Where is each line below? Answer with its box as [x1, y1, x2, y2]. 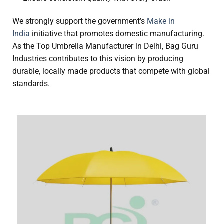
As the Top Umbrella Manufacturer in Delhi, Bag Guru [12, 41, 198, 51]
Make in [147, 16, 175, 26]
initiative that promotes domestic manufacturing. [30, 29, 204, 39]
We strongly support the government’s [12, 16, 147, 26]
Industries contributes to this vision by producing [12, 54, 183, 64]
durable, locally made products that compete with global [12, 66, 210, 76]
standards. [12, 79, 50, 89]
